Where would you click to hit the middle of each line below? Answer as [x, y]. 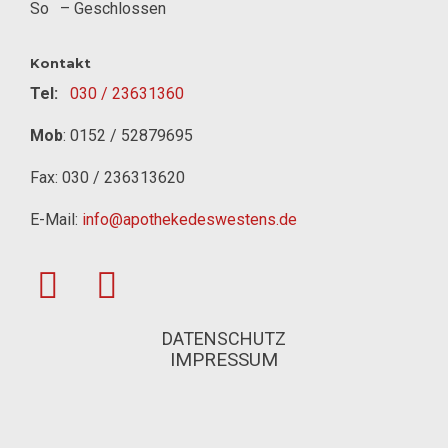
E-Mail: [56, 219]
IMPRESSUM [224, 359]
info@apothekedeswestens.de [189, 219]
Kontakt [60, 63]
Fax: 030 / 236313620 [107, 177]
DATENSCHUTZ [224, 338]
